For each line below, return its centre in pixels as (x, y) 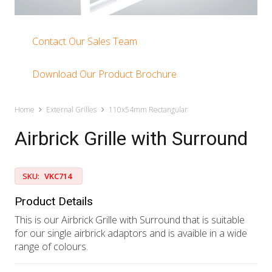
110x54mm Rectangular (148, 110)
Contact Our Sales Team (84, 41)
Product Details (54, 202)
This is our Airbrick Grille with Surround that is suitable (130, 220)
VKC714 (58, 176)
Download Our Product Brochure (104, 74)
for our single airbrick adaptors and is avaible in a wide (131, 233)
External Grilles (72, 110)
